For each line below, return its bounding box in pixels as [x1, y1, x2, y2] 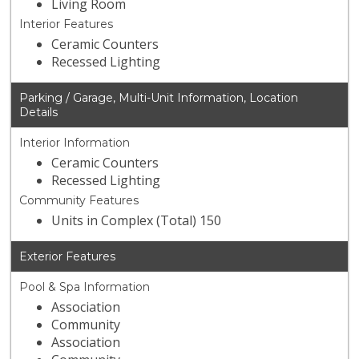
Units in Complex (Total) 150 [51, 212, 222, 230]
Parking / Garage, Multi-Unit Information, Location [19, 91, 299, 106]
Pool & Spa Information [19, 280, 151, 295]
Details [19, 105, 58, 120]
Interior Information [19, 135, 131, 151]
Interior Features [19, 17, 114, 32]
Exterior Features [19, 249, 116, 264]
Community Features [19, 193, 139, 208]
